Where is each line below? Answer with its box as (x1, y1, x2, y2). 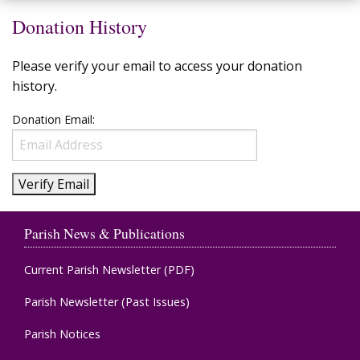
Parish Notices (24, 325, 100, 342)
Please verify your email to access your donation (12, 56, 302, 75)
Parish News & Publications (24, 223, 185, 243)
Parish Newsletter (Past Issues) (24, 293, 190, 309)
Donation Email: (12, 111, 95, 127)
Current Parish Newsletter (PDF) (24, 261, 194, 277)
